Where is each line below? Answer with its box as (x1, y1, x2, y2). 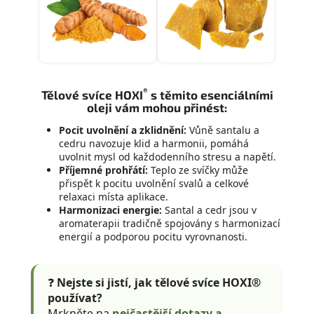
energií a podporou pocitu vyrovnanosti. (59, 229, 247, 243)
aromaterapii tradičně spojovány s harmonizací (59, 216, 280, 230)
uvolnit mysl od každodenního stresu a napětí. (59, 149, 276, 163)
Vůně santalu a (186, 123, 259, 137)
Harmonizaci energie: (59, 203, 162, 217)
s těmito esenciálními (147, 87, 273, 102)
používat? (48, 289, 102, 306)
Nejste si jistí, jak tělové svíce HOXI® (57, 274, 261, 290)
